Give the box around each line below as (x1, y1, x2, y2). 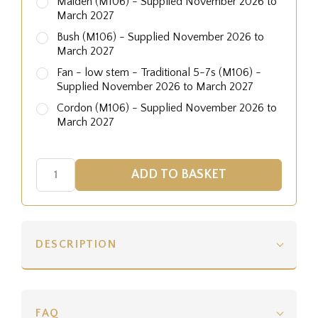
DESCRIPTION (35, 237, 117, 251)
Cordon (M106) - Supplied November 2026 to (57, 101, 277, 114)
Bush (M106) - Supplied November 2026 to (57, 30, 264, 43)
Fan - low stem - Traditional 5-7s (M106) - (57, 65, 261, 79)
